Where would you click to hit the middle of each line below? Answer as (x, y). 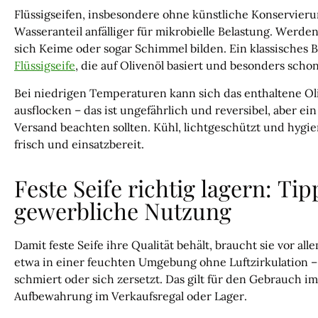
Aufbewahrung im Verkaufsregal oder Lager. (131, 296)
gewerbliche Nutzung (123, 211)
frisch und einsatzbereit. (79, 144)
